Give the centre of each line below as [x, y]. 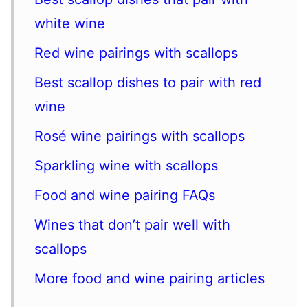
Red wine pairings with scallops [136, 53]
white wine [70, 23]
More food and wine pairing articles [150, 278]
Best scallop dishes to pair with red [148, 82]
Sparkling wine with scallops [126, 166]
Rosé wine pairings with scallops [140, 136]
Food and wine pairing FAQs [125, 195]
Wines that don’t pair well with [132, 225]
